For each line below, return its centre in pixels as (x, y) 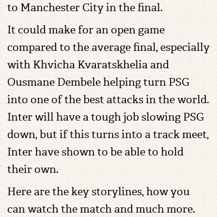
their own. (33, 169)
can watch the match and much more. (101, 209)
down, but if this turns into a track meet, (108, 134)
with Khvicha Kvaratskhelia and (88, 65)
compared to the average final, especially (108, 47)
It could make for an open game (86, 30)
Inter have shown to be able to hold (95, 152)
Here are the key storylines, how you (99, 192)
